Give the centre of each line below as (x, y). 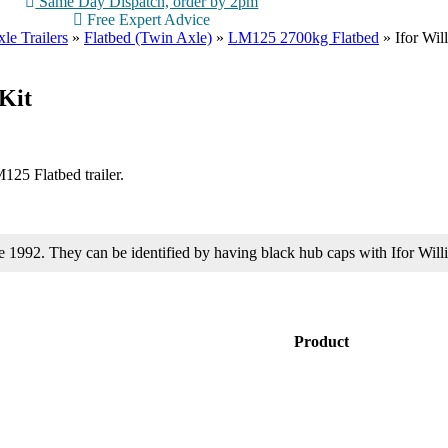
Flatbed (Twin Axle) (148, 37)
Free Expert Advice (147, 19)
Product (321, 342)
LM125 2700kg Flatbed (303, 37)
